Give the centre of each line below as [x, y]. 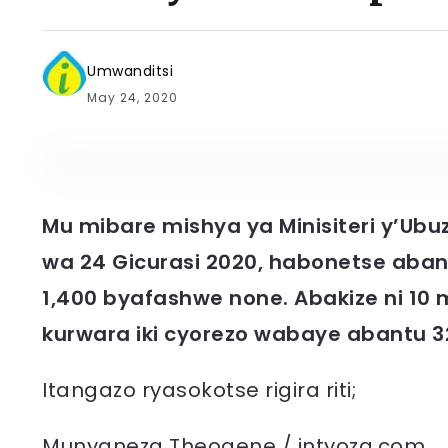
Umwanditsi [130, 71]
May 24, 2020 [132, 97]
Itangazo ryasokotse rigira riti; [199, 390]
